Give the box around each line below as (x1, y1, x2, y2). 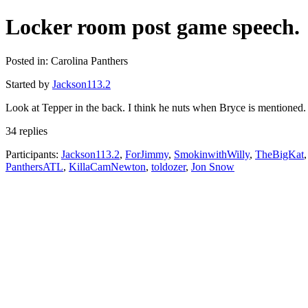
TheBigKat (255, 148, 304, 160)
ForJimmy (125, 148, 168, 160)
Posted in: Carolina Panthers (5, 54, 128, 67)
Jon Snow (191, 160, 234, 173)
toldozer (151, 160, 186, 173)
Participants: (5, 148, 61, 160)
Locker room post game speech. (5, 14, 300, 40)
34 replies (5, 124, 47, 137)
